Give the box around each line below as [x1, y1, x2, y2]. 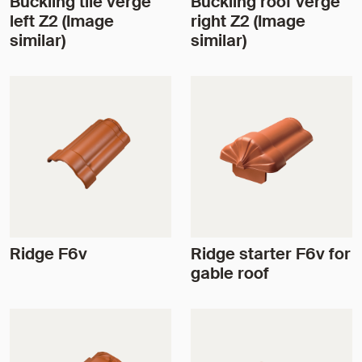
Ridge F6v [10, 242, 87, 264]
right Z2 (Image [191, 10, 305, 32]
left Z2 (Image [10, 10, 114, 32]
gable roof [191, 262, 269, 284]
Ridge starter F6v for [191, 242, 351, 264]
